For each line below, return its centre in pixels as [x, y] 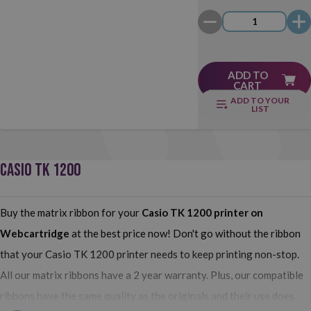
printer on [238, 212]
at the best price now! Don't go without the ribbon [185, 233]
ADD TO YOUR [260, 101]
